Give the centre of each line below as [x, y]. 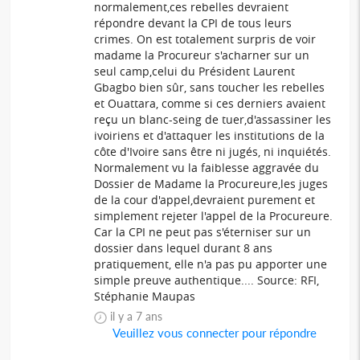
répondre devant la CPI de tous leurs [193, 23]
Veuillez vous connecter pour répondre [214, 333]
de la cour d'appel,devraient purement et [205, 200]
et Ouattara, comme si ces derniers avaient [210, 104]
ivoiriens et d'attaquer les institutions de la [210, 136]
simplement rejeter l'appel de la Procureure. [214, 216]
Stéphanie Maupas [145, 297]
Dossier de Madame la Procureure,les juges [211, 184]
